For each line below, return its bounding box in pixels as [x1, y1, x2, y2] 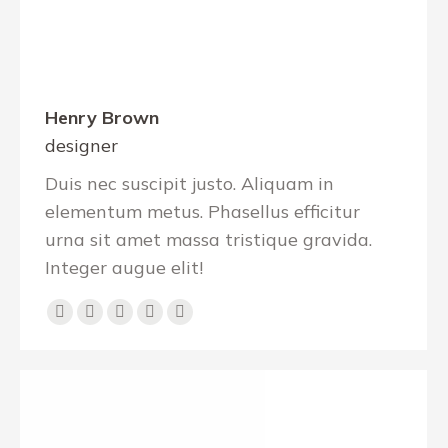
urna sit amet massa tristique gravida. [45, 228, 372, 251]
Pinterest [148, 311, 228, 335]
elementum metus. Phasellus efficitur [45, 200, 360, 223]
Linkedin [118, 311, 192, 335]
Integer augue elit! [45, 256, 203, 279]
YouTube [88, 311, 163, 335]
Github [178, 311, 238, 335]
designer [45, 134, 118, 157]
